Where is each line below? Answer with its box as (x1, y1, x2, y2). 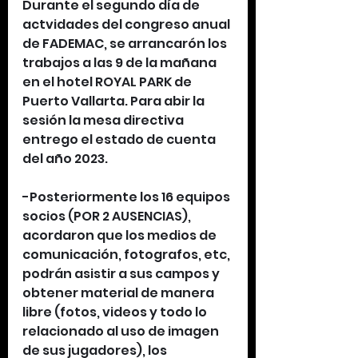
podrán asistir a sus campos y (22, 265, 222, 283)
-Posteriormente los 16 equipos (22, 188, 233, 206)
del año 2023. (22, 149, 108, 168)
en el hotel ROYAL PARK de (22, 73, 194, 91)
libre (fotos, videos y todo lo (22, 303, 209, 321)
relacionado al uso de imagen (22, 322, 221, 340)
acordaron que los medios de (22, 226, 219, 245)
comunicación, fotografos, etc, (22, 245, 233, 264)
